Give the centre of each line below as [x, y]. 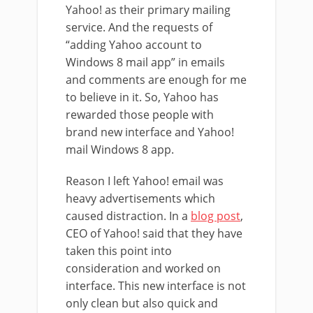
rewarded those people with [140, 115]
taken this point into [119, 251]
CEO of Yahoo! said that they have [154, 233]
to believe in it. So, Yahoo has [142, 97]
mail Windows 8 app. [120, 150]
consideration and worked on [143, 268]
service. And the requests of [139, 27]
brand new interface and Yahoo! [150, 132]
